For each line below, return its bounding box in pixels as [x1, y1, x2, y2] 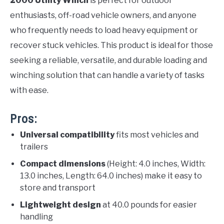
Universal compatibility [20, 130, 114, 140]
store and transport [20, 183, 95, 193]
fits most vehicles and [114, 130, 198, 140]
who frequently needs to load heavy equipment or [10, 25, 198, 35]
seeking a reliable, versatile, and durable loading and [10, 55, 207, 65]
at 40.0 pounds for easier [101, 200, 197, 210]
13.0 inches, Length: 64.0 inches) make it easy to [20, 171, 202, 181]
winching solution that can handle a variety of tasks [10, 70, 204, 80]
